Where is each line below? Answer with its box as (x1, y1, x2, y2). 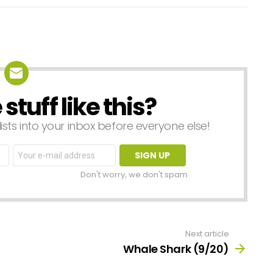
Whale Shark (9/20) (123, 241, 229, 257)
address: (13, 152, 53, 165)
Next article (185, 227, 229, 239)
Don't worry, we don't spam (80, 168, 188, 180)
